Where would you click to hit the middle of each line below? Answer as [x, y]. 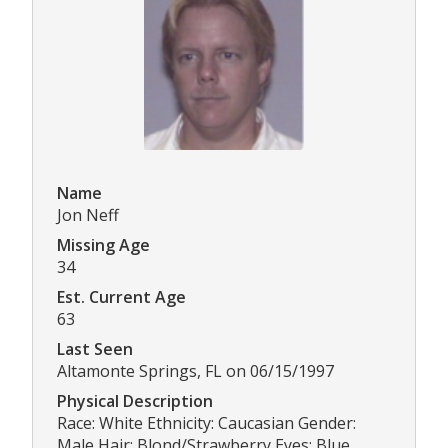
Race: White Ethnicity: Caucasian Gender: [206, 423]
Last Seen [95, 349]
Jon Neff [88, 215]
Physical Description [135, 401]
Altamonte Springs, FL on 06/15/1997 [195, 371]
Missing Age [103, 245]
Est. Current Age [121, 297]
